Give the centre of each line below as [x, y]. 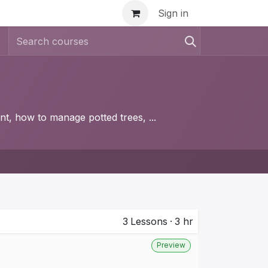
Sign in [173, 13]
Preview [171, 245]
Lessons [149, 222]
